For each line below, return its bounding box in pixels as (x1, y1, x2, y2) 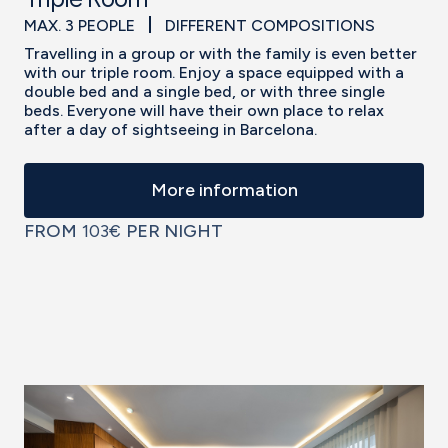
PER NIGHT (126, 220, 223, 243)
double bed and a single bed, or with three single (24, 82, 385, 102)
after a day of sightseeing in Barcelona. (24, 120, 317, 140)
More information (150, 179, 298, 202)
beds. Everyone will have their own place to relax (24, 101, 384, 121)
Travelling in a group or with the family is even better (24, 44, 417, 64)
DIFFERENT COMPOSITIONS (165, 15, 375, 35)
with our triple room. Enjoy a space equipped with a (24, 63, 404, 83)
